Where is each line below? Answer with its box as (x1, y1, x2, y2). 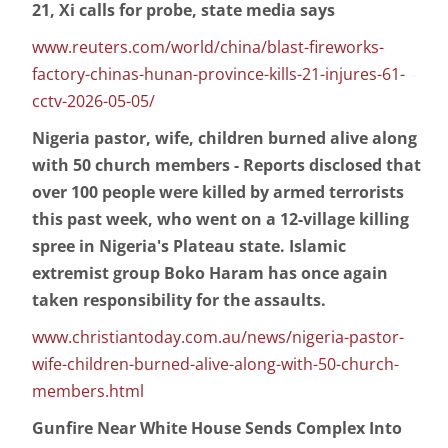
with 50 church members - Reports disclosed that (32, 154, 421, 177)
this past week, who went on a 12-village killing (32, 208, 409, 231)
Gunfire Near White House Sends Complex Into (32, 417, 402, 440)
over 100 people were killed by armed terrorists (32, 181, 404, 204)
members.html (32, 380, 144, 403)
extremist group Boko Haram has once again (32, 262, 388, 285)
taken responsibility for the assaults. (32, 289, 326, 312)
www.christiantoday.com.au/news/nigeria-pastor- (32, 326, 404, 349)
